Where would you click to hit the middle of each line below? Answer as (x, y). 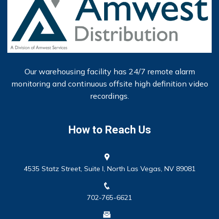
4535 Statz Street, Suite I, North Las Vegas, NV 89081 (109, 168)
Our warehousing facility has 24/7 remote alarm (109, 71)
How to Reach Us (109, 130)
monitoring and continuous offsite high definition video (109, 83)
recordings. (109, 96)
